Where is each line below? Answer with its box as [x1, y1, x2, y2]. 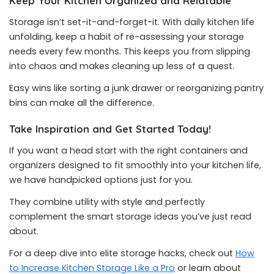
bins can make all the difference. [9, 97, 154, 109]
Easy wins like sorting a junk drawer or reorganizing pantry [9, 82, 264, 94]
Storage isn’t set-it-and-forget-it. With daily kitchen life [9, 16, 254, 28]
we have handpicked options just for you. [9, 174, 193, 186]
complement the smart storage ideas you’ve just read [9, 210, 251, 223]
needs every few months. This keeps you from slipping [9, 45, 250, 57]
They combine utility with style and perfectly [9, 196, 205, 208]
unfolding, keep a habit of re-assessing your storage [9, 31, 244, 43]
